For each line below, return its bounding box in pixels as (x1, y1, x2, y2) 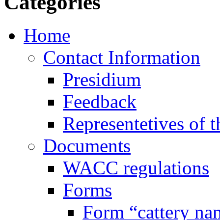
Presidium (63, 68, 141, 90)
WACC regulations (63, 157, 209, 178)
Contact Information (43, 46, 200, 68)
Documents (43, 135, 131, 156)
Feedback (63, 90, 137, 112)
